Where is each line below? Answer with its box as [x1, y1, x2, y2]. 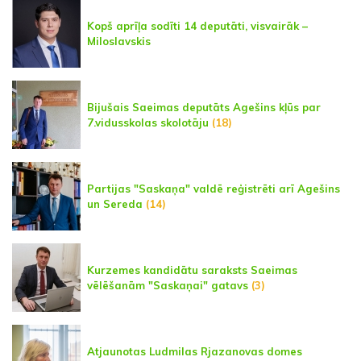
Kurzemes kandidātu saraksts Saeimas [87, 263, 297, 276]
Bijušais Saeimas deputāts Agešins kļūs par [87, 100, 321, 114]
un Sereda [87, 197, 143, 210]
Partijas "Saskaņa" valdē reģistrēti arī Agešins [87, 181, 340, 195]
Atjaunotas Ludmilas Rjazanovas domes [87, 344, 302, 358]
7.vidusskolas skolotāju [87, 115, 209, 129]
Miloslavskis [87, 34, 151, 48]
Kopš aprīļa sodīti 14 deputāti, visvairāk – [87, 19, 308, 32]
